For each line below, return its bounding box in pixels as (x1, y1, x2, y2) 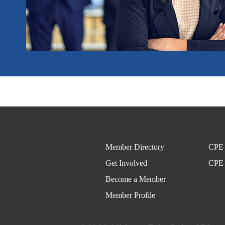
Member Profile (105, 190, 155, 199)
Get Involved (105, 158, 147, 167)
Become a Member (105, 174, 166, 183)
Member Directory (105, 142, 164, 151)
